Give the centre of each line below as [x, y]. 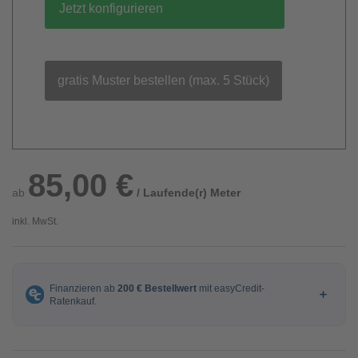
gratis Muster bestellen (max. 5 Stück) [163, 80]
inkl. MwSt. [35, 221]
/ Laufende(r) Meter [189, 193]
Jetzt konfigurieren [111, 8]
